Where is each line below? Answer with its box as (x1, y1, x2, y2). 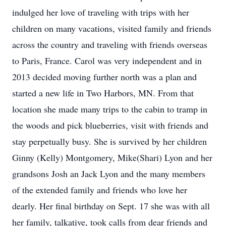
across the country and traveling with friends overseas (12, 38, 207, 50)
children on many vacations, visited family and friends (12, 22, 211, 34)
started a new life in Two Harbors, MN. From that (12, 87, 194, 99)
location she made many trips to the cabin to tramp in (12, 103, 207, 115)
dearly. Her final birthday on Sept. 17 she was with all (12, 200, 210, 212)
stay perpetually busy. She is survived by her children (12, 135, 207, 147)
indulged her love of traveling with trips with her (12, 6, 189, 18)
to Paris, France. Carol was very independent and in (12, 54, 202, 67)
